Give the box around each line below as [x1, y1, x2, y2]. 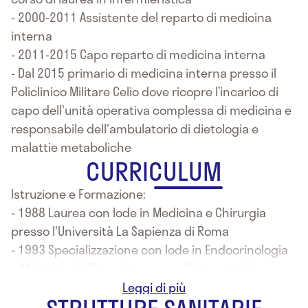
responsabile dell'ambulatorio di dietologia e [11, 119, 258, 138]
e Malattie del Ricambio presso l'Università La [11, 258, 260, 278]
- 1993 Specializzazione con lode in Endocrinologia [11, 240, 288, 259]
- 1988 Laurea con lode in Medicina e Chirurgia [11, 203, 266, 222]
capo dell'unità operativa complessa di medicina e [11, 100, 291, 120]
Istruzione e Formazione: [11, 184, 146, 203]
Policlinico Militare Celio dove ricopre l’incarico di [11, 82, 278, 101]
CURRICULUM [86, 152, 222, 190]
